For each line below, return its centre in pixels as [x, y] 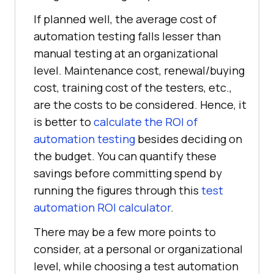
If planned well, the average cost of [125, 19]
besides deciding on [189, 139]
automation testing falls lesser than [127, 36]
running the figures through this [117, 190]
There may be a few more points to [125, 231]
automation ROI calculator [102, 207]
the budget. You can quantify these [125, 156]
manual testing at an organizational [126, 53]
